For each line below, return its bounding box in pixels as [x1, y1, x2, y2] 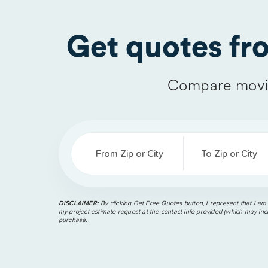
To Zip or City [200, 149, 257, 159]
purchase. [58, 217, 87, 223]
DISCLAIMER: [58, 200, 99, 206]
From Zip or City [95, 149, 163, 159]
